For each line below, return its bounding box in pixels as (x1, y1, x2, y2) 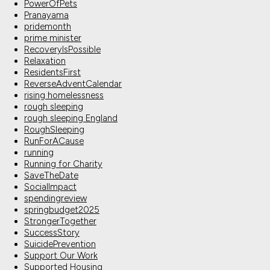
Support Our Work (24, 250, 98, 262)
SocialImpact (24, 181, 77, 193)
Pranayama (24, 10, 69, 21)
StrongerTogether (24, 216, 96, 227)
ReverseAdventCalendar (24, 78, 122, 90)
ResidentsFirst (24, 67, 81, 78)
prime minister (24, 33, 81, 44)
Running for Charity (24, 159, 102, 170)
